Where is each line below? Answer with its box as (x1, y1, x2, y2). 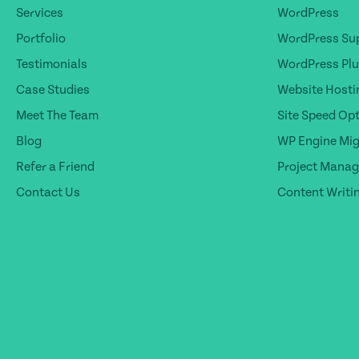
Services (16, 5, 63, 20)
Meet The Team (16, 107, 99, 123)
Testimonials (16, 56, 87, 71)
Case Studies (16, 82, 90, 97)
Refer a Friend (16, 159, 95, 174)
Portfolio (16, 30, 66, 46)
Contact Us (16, 184, 80, 200)
